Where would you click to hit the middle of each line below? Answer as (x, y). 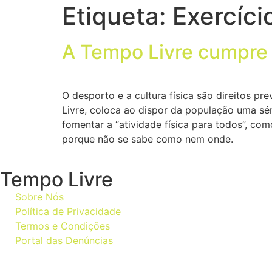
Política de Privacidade (68, 211)
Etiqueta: (117, 16)
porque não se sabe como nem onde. (148, 139)
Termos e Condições (63, 226)
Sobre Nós (39, 196)
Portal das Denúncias (64, 240)
